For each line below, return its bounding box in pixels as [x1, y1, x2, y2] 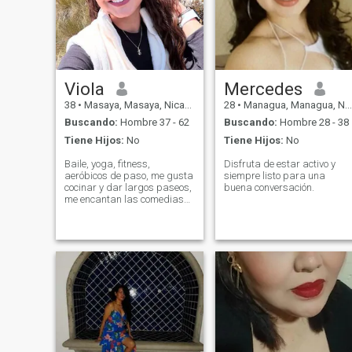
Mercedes [223, 78, 302, 99]
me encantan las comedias [64, 192, 184, 205]
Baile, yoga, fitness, [64, 157, 150, 170]
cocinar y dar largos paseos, [64, 181, 192, 193]
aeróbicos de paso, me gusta [64, 169, 193, 181]
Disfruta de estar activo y [223, 157, 335, 170]
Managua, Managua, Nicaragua [240, 98, 345, 111]
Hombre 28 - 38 [277, 116, 349, 129]
